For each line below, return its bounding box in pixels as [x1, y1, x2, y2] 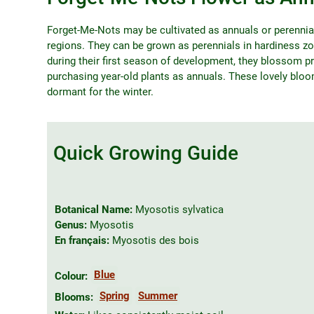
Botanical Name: [55, 203, 132, 217]
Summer [138, 289, 177, 303]
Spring [100, 289, 130, 303]
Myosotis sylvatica [132, 203, 224, 217]
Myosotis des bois [109, 234, 199, 247]
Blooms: [55, 291, 93, 304]
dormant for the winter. [47, 86, 153, 99]
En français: [55, 234, 109, 247]
